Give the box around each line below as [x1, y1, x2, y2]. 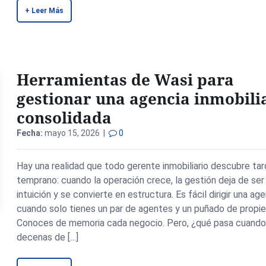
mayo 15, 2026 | [43, 128, 109, 138]
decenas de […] [17, 232, 79, 243]
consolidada [17, 107, 112, 128]
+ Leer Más [25, 7, 64, 15]
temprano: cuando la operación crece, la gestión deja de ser [17, 175, 265, 186]
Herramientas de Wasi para [17, 69, 235, 90]
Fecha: [17, 128, 43, 138]
